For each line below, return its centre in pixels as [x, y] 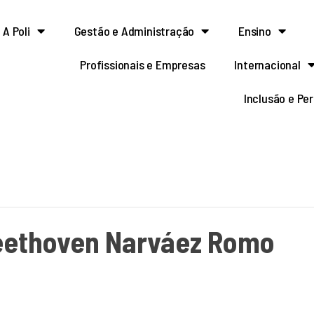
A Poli [16, 31]
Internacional [267, 64]
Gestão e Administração [134, 31]
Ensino [255, 31]
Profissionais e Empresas [143, 64]
